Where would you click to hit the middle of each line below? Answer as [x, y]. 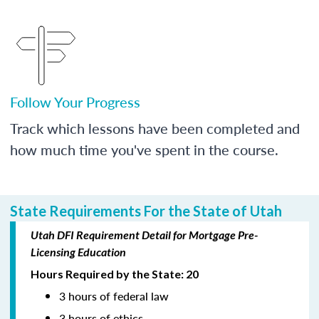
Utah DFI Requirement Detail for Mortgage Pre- [144, 234]
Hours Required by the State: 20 [115, 273]
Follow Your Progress [75, 101]
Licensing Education [78, 251]
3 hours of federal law [114, 296]
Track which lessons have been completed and [155, 128]
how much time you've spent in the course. [144, 149]
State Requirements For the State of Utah [146, 210]
